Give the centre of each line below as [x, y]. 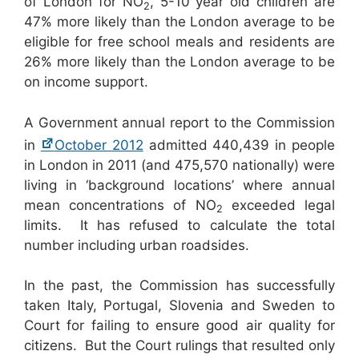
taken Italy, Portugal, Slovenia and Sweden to [179, 306]
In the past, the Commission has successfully [179, 286]
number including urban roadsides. [137, 245]
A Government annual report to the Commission [179, 122]
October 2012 [99, 145]
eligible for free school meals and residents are [179, 42]
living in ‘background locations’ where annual [179, 185]
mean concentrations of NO [120, 205]
